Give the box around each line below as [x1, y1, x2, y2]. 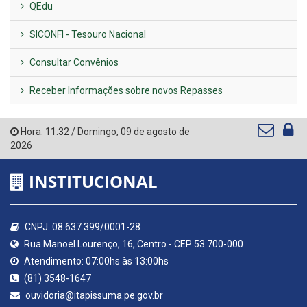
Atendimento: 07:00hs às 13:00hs [22, 256, 169, 267]
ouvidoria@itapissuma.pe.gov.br [23, 290, 163, 302]
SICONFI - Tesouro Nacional [27, 29, 146, 40]
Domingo [77, 126, 116, 138]
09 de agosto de [121, 126, 190, 138]
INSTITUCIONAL [25, 170, 158, 193]
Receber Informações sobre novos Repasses [27, 85, 223, 97]
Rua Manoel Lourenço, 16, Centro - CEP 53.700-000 [22, 238, 243, 250]
